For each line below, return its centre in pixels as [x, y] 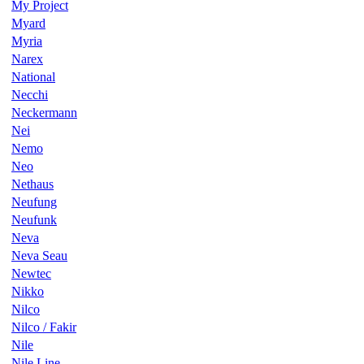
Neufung [34, 201]
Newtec [31, 273]
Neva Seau [39, 255]
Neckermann [44, 112]
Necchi [30, 94]
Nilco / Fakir [44, 327]
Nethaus [32, 184]
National [33, 76]
